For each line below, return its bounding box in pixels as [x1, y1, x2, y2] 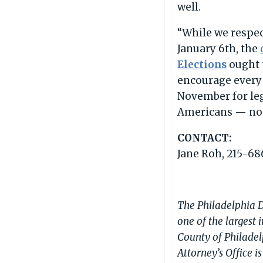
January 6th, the [177, 42, 261, 55]
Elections [177, 58, 227, 71]
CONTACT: [177, 131, 232, 144]
